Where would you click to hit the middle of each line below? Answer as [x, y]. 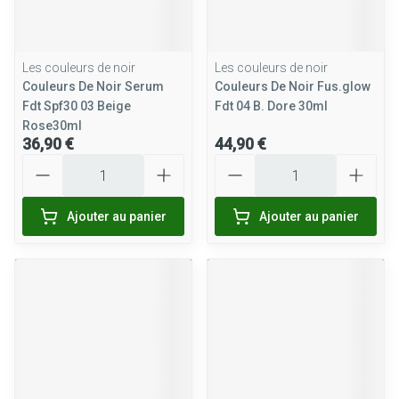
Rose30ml [52, 126]
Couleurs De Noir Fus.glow [293, 86]
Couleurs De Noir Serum [93, 86]
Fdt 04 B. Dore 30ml [271, 106]
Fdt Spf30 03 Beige [77, 106]
